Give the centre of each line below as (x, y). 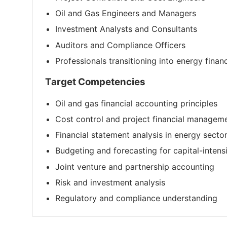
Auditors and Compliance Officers (120, 45)
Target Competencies (95, 82)
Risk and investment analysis (110, 182)
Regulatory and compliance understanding (138, 198)
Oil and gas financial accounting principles (136, 103)
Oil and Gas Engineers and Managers (126, 13)
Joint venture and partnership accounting (135, 166)
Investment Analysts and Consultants (126, 29)
